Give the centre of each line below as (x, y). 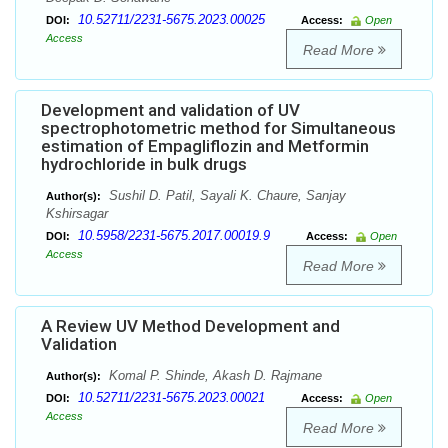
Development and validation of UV (170, 110)
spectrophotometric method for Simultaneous (218, 128)
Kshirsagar (77, 214)
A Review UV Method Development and (190, 326)
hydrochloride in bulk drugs (144, 164)
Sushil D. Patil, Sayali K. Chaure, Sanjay (225, 196)
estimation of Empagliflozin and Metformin (205, 146)
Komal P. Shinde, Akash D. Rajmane (213, 376)
